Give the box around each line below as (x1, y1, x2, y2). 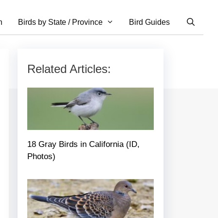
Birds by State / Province (18, 18, 103, 26)
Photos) (27, 151, 55, 161)
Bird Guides (129, 18, 170, 26)
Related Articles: (27, 62, 111, 75)
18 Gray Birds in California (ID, (27, 139, 140, 149)
